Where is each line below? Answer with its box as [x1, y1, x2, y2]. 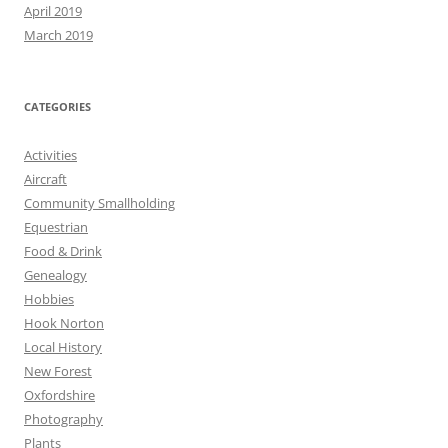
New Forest [24, 362, 92, 381]
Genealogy [24, 266, 87, 285]
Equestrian [24, 218, 88, 237]
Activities [24, 146, 77, 165]
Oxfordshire [24, 386, 95, 405]
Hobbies [24, 290, 74, 309]
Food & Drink [24, 242, 102, 261]
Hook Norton [24, 314, 104, 333]
